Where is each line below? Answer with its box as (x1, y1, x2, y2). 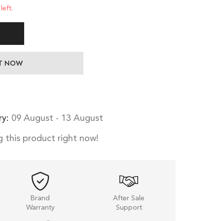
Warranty (26, 204, 55, 212)
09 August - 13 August (11, 113, 103, 123)
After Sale (113, 195, 145, 202)
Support (115, 204, 142, 212)
